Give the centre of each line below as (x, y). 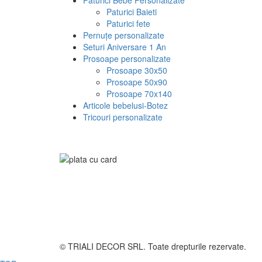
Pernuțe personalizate (124, 35)
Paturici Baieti (132, 11)
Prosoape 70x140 (139, 93)
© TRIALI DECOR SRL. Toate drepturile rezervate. (153, 246)
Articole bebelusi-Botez (125, 105)
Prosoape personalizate (127, 58)
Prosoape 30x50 (137, 70)
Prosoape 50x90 (137, 82)
